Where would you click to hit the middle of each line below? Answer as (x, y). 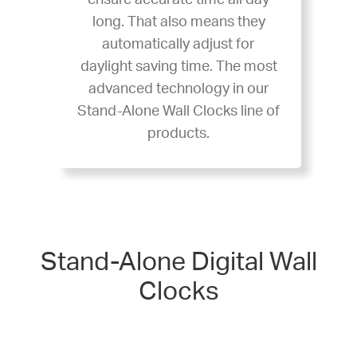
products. (178, 134)
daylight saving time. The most (178, 67)
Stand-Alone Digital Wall (178, 262)
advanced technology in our (178, 90)
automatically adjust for (178, 45)
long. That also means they (178, 23)
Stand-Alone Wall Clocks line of (178, 112)
